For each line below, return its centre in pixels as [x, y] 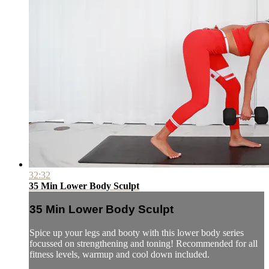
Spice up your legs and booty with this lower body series [137, 233]
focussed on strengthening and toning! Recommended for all [144, 244]
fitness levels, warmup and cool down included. [119, 255]
